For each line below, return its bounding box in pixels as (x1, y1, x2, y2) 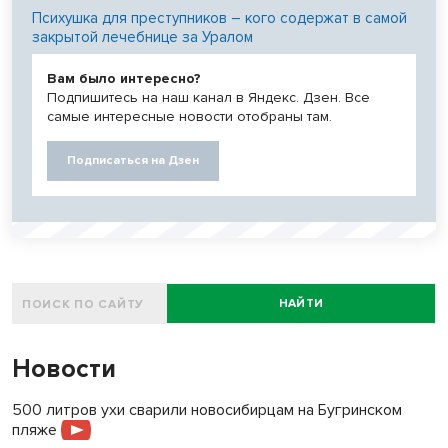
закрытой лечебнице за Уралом (32, 28, 253, 47)
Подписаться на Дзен (67, 153, 199, 169)
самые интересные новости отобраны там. (47, 108, 332, 126)
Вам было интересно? (47, 70, 201, 88)
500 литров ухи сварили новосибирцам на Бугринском (12, 400, 402, 421)
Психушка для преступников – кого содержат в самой (32, 9, 407, 28)
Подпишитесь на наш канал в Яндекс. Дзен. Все (47, 89, 370, 107)
